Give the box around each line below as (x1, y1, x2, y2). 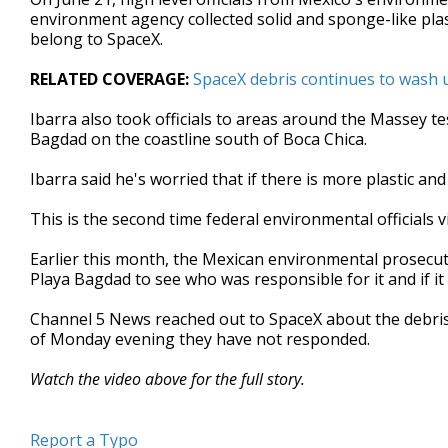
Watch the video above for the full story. (30, 368, 309, 391)
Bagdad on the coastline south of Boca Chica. (30, 128, 367, 151)
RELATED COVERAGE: (30, 68, 189, 91)
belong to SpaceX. (30, 28, 163, 51)
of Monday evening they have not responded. (30, 328, 374, 351)
